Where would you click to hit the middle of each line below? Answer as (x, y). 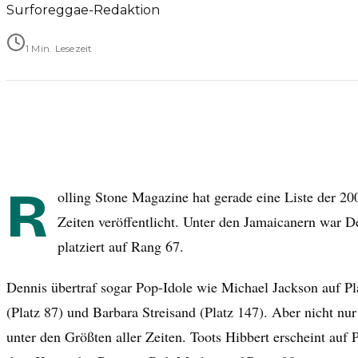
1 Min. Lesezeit (59, 48)
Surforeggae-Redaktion (83, 10)
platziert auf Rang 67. (121, 246)
